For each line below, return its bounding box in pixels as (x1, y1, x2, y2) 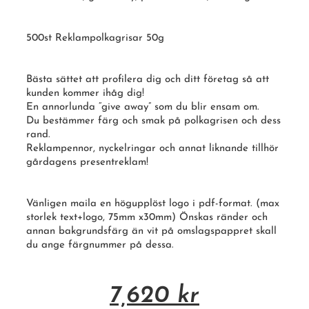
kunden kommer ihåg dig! (26, 88, 144, 99)
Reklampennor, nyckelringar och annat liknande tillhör (26, 143, 279, 154)
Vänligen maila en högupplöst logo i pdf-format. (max (26, 199, 279, 209)
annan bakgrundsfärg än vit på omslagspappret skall (26, 226, 277, 237)
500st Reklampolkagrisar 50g (26, 33, 164, 43)
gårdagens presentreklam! (26, 157, 148, 168)
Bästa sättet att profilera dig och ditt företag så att (26, 74, 269, 85)
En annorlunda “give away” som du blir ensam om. (26, 102, 259, 112)
